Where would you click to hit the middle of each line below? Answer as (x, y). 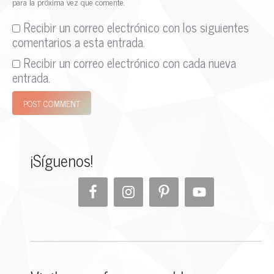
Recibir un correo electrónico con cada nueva (130, 63)
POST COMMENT (52, 103)
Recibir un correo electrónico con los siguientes (136, 28)
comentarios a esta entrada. (79, 42)
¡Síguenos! (62, 160)
